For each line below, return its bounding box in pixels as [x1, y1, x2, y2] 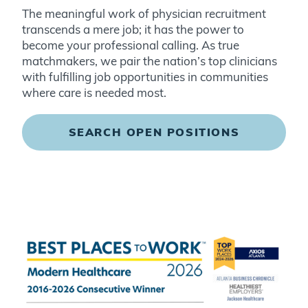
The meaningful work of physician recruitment [22, 6, 266, 21]
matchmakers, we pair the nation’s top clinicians [22, 54, 277, 68]
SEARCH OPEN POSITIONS [68, 125, 240, 139]
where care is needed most [22, 85, 164, 100]
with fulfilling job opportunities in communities [22, 69, 268, 84]
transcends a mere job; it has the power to [22, 22, 244, 36]
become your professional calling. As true [22, 38, 239, 52]
